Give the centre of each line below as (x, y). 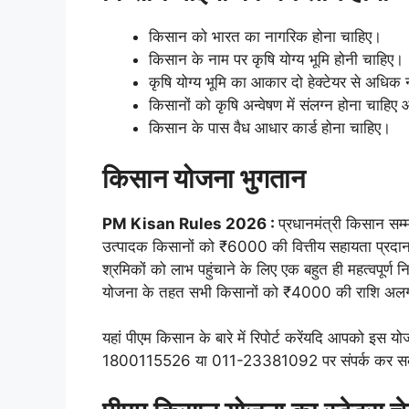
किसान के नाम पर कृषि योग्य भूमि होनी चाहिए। (276, 60)
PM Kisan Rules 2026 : (190, 223)
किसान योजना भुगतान (204, 178)
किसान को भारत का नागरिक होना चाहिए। (265, 37)
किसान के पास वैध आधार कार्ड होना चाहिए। (270, 128)
